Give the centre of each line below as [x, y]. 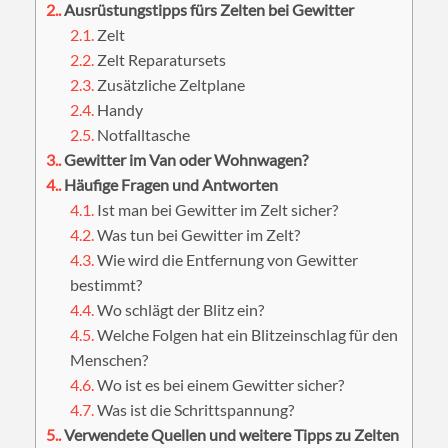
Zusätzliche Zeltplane [170, 85]
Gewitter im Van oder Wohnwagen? [184, 160]
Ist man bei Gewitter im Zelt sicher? [216, 210]
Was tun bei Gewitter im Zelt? [197, 235]
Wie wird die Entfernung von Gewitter [226, 260]
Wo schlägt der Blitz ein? [179, 310]
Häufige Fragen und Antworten [169, 185]
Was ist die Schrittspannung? [194, 410]
